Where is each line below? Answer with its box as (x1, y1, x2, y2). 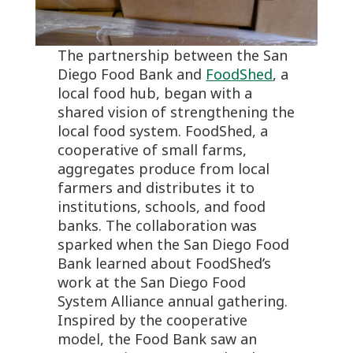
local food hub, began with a (58, 84, 253, 103)
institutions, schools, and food (58, 197, 266, 217)
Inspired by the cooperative (58, 310, 248, 330)
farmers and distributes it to (58, 178, 255, 198)
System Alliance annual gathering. (58, 292, 288, 311)
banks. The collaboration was (58, 216, 258, 236)
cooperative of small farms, (58, 140, 247, 160)
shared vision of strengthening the (58, 102, 295, 122)
